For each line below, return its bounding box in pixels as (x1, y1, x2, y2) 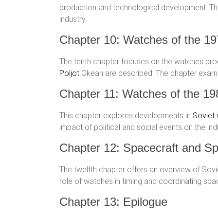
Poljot (59, 69, 79, 78)
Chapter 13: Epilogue (59, 195, 167, 208)
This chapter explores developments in (59, 111, 193, 120)
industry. (59, 15, 87, 24)
